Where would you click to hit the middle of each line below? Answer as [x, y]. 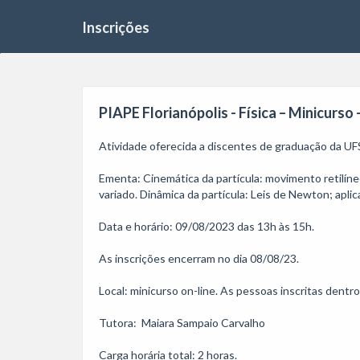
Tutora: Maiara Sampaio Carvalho [182, 323]
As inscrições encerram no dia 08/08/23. [200, 258]
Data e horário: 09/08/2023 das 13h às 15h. [207, 226]
